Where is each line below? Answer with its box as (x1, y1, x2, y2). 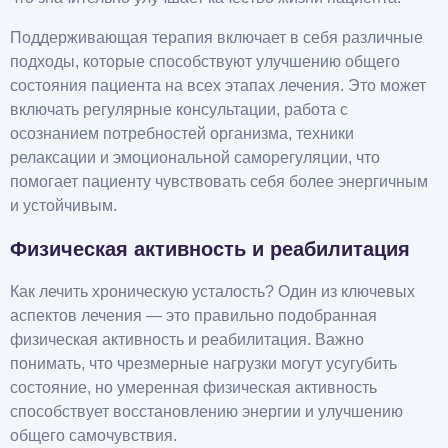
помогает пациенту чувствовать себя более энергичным (10, 173, 428, 191)
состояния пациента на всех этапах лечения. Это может (10, 77, 426, 95)
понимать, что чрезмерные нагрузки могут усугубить (10, 355, 397, 373)
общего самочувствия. (10, 427, 177, 445)
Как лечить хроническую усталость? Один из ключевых (10, 283, 415, 301)
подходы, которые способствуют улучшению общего (10, 53, 400, 71)
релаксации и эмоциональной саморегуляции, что (10, 149, 380, 167)
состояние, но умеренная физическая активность (10, 379, 377, 397)
